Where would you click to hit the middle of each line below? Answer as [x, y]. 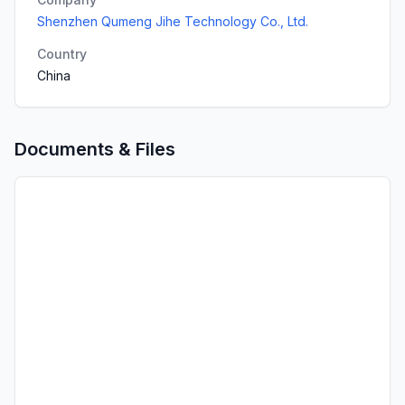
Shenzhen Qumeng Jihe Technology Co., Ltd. [173, 21]
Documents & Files [95, 149]
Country [62, 54]
